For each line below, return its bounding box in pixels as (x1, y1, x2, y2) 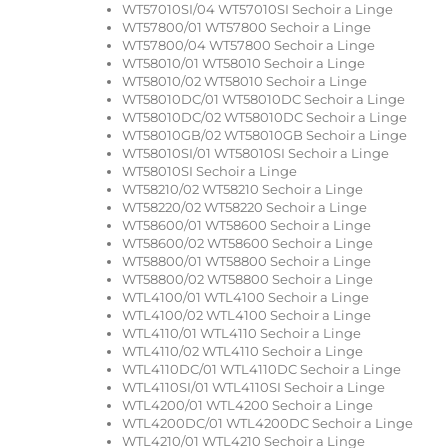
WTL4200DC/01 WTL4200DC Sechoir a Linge (122, 414, 413, 431)
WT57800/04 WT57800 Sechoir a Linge (122, 36, 375, 53)
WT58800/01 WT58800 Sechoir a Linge (122, 252, 371, 269)
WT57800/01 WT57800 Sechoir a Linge (122, 18, 371, 35)
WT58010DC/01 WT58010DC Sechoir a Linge (122, 90, 405, 107)
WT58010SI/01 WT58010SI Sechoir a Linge (122, 144, 389, 161)
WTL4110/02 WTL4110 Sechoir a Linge (122, 342, 363, 359)
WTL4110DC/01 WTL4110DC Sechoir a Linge (122, 360, 401, 377)
